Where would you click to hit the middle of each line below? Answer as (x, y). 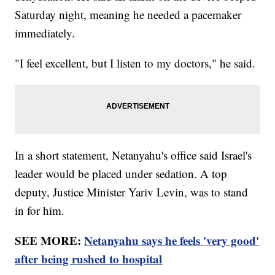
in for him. (40, 211)
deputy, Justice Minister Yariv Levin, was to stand (132, 192)
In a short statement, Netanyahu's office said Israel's (134, 155)
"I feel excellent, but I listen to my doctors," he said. (135, 63)
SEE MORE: (50, 241)
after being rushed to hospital (89, 259)
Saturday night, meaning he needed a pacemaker (128, 15)
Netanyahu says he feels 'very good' (172, 241)
